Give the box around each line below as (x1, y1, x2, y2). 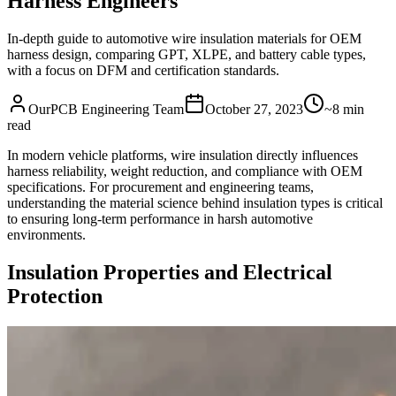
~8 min (324, 102, 364, 118)
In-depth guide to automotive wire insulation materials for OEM (7, 31, 362, 47)
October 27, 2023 (205, 102, 303, 118)
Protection (7, 285, 103, 308)
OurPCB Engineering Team (28, 102, 184, 118)
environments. (7, 227, 86, 243)
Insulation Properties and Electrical (7, 261, 332, 285)
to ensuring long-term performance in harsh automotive (7, 211, 313, 227)
